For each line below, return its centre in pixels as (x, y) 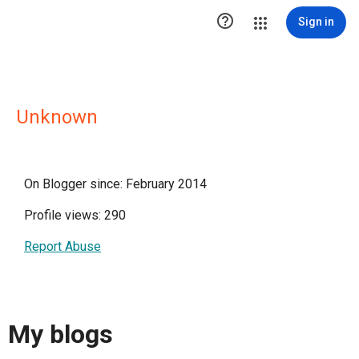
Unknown (57, 117)
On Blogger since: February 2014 (115, 184)
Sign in (316, 22)
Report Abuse (63, 246)
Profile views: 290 (75, 215)
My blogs (61, 335)
